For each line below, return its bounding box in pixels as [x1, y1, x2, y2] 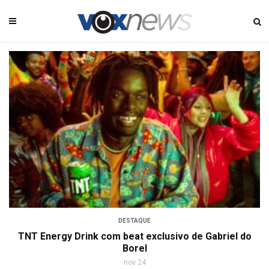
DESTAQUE [118, 217, 151, 225]
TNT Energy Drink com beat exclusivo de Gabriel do [17, 231, 252, 243]
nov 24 [123, 258, 146, 267]
